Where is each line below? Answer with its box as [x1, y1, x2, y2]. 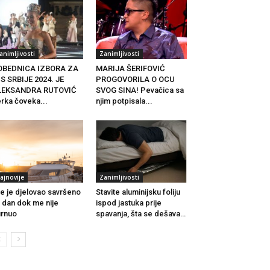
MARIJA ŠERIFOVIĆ [95, 64, 165, 74]
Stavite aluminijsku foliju [95, 187, 180, 197]
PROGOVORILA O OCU [95, 75, 175, 84]
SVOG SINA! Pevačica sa [95, 86, 184, 95]
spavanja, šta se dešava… [95, 209, 186, 219]
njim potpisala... [95, 96, 152, 106]
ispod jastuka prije [95, 198, 162, 208]
